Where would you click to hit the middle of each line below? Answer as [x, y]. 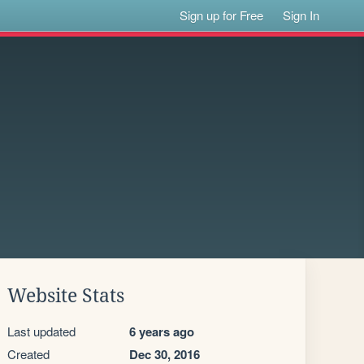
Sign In [301, 15]
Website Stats [66, 296]
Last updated [41, 331]
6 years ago [162, 331]
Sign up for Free [222, 15]
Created [28, 354]
